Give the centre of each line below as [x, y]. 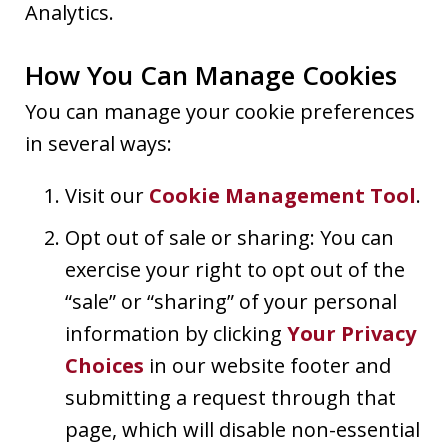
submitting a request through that [230, 397]
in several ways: [98, 143]
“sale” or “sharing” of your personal [231, 301]
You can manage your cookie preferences [220, 111]
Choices [104, 365]
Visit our [107, 195]
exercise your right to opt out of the [235, 269]
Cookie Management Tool [282, 195]
